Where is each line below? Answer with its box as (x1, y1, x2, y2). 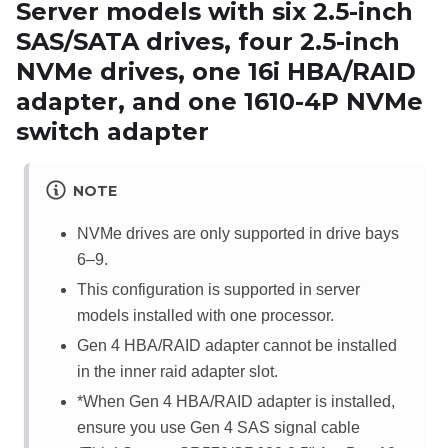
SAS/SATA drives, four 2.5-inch (16, 26, 400, 56)
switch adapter (16, 116, 209, 146)
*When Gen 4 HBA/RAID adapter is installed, (77, 393, 395, 411)
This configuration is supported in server (77, 281, 360, 299)
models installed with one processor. (77, 307, 334, 325)
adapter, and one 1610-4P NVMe (16, 86, 423, 116)
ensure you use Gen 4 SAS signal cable (77, 419, 360, 437)
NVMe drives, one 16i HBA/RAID (16, 56, 416, 86)
